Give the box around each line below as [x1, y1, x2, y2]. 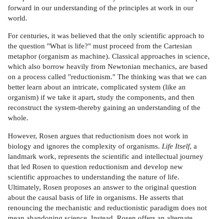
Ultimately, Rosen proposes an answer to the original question [8, 182, 197, 191]
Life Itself [162, 141, 190, 150]
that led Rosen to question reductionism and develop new [8, 162, 183, 171]
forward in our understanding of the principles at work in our [8, 3, 194, 12]
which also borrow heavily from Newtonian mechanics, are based [8, 62, 208, 71]
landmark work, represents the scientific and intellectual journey [8, 152, 203, 160]
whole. [8, 113, 28, 122]
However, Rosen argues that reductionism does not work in [8, 131, 188, 140]
